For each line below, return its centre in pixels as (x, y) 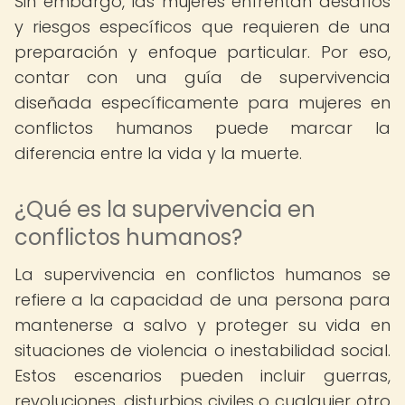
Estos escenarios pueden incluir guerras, (202, 376)
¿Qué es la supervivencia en (165, 209)
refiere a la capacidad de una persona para (202, 300)
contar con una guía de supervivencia (202, 77)
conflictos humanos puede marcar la (202, 128)
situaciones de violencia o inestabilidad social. (202, 350)
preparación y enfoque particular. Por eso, (202, 52)
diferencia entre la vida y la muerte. (158, 153)
